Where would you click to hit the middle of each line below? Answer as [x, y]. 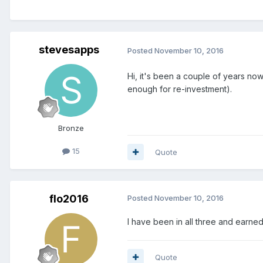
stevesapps [69, 50]
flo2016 [69, 198]
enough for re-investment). [180, 89]
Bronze [71, 128]
